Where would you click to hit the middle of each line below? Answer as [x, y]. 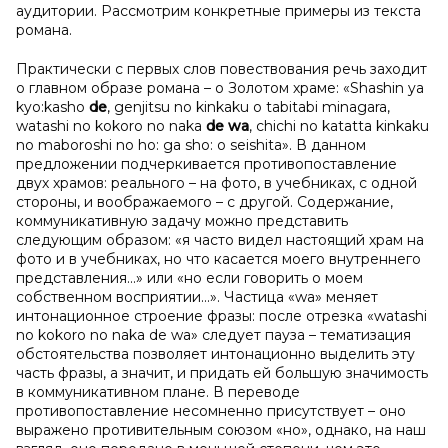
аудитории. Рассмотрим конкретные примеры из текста [218, 11]
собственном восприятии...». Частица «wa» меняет [197, 297]
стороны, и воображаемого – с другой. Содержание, [204, 202]
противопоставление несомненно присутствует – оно [211, 411]
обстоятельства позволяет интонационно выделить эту [215, 354]
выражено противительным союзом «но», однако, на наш [221, 430]
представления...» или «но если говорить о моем [189, 278]
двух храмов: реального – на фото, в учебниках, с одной [216, 183]
